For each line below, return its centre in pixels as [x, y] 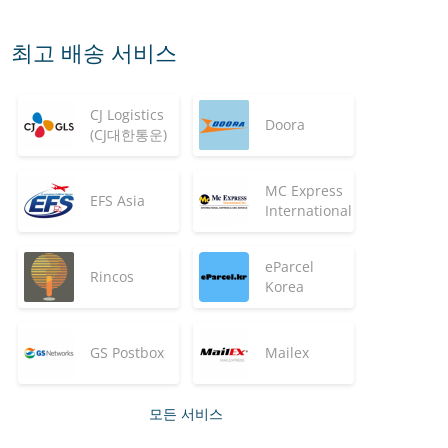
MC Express [304, 190]
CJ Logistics [127, 114]
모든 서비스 [186, 413]
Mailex [287, 352]
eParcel [289, 266]
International [308, 210]
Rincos [112, 276]
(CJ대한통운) [128, 134]
